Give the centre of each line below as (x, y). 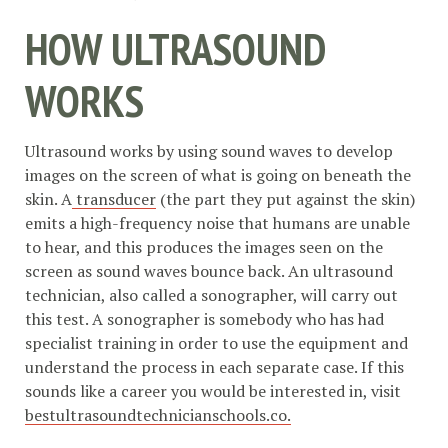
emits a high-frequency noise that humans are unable (217, 223)
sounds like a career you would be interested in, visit (213, 391)
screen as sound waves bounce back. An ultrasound (209, 271)
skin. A (48, 199)
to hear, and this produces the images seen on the (204, 247)
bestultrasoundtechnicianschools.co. (158, 415)
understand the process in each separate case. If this (214, 367)
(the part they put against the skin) (285, 199)
